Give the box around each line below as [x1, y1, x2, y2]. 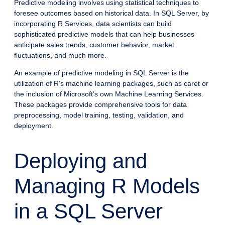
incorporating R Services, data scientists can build [14, 20, 172, 28]
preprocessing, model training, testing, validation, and [14, 111, 184, 120]
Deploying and [14, 149, 147, 173]
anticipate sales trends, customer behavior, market [14, 41, 174, 49]
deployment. [14, 122, 53, 130]
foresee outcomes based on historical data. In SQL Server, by [14, 9, 209, 18]
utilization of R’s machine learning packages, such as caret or [14, 79, 208, 88]
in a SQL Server [14, 199, 163, 223]
